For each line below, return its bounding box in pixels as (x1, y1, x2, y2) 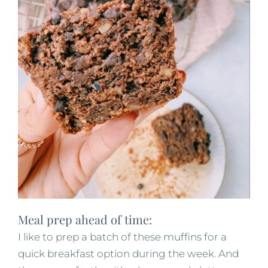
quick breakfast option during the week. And (18, 248, 239, 260)
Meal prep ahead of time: (18, 211, 152, 228)
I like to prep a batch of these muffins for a (18, 231, 227, 243)
